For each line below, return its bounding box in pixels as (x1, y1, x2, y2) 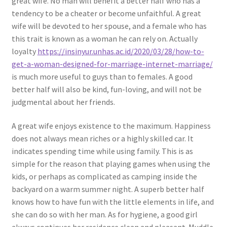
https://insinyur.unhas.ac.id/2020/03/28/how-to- (37, 46, 204, 56)
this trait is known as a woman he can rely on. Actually (11, 33, 198, 44)
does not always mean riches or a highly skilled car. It (11, 133, 194, 144)
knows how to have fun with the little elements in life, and (11, 197, 214, 207)
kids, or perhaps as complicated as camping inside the (11, 171, 197, 182)
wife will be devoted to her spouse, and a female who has (11, 20, 207, 31)
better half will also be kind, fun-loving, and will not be (11, 84, 202, 94)
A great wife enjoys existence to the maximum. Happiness (11, 121, 211, 131)
